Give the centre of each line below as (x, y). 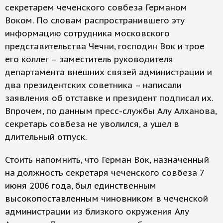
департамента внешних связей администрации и (109, 72)
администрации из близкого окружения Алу (97, 212)
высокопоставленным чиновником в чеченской (107, 199)
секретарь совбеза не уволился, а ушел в (92, 124)
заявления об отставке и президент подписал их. (109, 98)
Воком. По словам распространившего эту (95, 20)
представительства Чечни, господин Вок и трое (105, 46)
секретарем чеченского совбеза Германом (96, 7)
